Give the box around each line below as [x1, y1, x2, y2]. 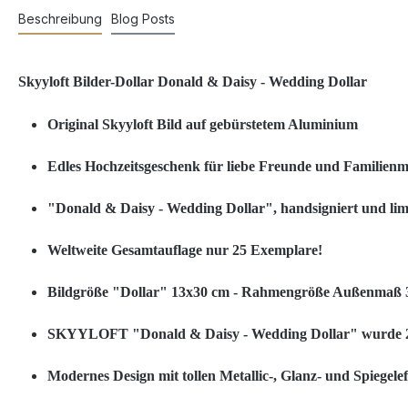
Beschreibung [18, 11, 102, 27]
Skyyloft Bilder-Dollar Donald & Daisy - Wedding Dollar [18, 74, 367, 90]
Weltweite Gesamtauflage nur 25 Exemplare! [47, 242, 322, 259]
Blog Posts [111, 11, 175, 27]
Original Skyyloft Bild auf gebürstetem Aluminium [47, 117, 362, 133]
